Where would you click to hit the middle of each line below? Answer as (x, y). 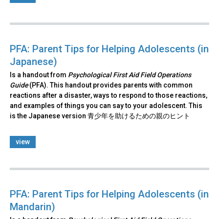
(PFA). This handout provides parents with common (110, 85)
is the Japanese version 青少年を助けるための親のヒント (100, 116)
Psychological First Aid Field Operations (130, 75)
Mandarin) (33, 207)
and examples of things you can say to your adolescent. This (106, 106)
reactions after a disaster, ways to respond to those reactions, (109, 96)
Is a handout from (39, 75)
